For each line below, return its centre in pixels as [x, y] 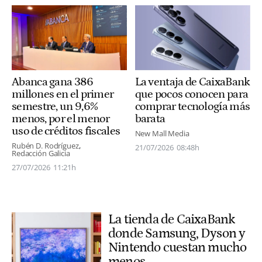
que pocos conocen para [192, 94]
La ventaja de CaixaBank [192, 82]
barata [150, 118]
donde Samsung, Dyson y [177, 233]
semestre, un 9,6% [55, 106]
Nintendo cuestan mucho [177, 247]
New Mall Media [162, 133]
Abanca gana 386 [53, 82]
